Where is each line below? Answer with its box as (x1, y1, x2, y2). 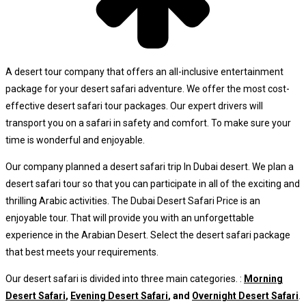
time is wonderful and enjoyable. (5, 135, 145, 146)
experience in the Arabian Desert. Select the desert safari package (5, 229, 290, 241)
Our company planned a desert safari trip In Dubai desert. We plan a (5, 161, 294, 173)
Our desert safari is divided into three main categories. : (5, 273, 244, 285)
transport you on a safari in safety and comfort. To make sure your (5, 117, 291, 129)
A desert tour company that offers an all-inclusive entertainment (5, 66, 283, 78)
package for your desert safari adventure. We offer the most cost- (5, 83, 290, 95)
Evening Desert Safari (70, 290, 168, 302)
